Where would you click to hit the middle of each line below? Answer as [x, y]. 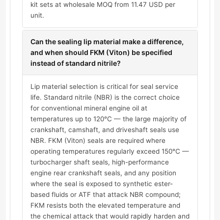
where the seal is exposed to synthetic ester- [102, 184]
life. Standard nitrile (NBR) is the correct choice [105, 97]
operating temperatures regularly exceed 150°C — [110, 151]
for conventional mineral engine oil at [89, 108]
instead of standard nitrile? [76, 63]
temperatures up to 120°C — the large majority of [109, 119]
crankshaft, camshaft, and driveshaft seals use [105, 130]
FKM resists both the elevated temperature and [105, 206]
